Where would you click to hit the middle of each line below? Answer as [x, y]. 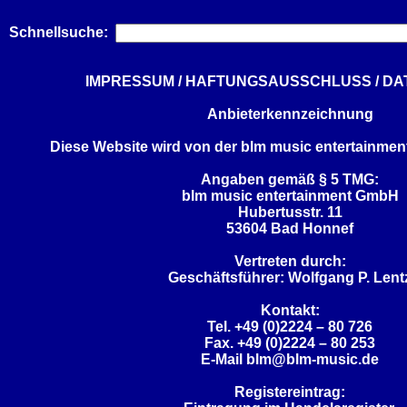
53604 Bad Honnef [290, 228]
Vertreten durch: [290, 261]
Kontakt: [290, 310]
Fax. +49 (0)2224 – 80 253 [290, 343]
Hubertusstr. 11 [290, 212]
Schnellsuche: [58, 32]
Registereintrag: [290, 392]
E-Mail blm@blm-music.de [290, 359]
